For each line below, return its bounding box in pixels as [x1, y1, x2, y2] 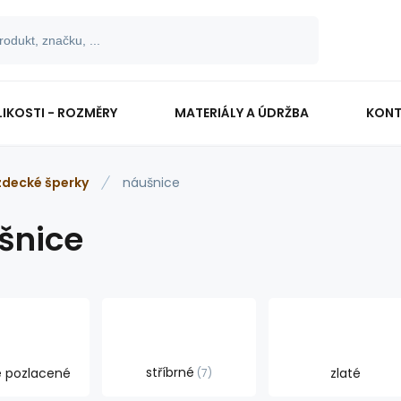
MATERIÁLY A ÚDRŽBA [174, 103, 309, 122]
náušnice [123, 174, 180, 192]
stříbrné [145, 363, 194, 381]
